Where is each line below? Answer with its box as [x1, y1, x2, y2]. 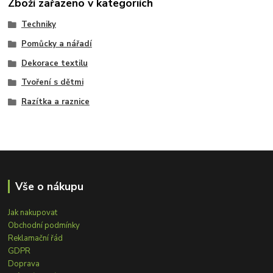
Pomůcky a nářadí [21, 38, 92, 49]
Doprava [8, 258, 40, 269]
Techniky [21, 19, 56, 30]
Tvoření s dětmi [21, 77, 83, 88]
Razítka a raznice [21, 96, 90, 108]
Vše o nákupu [15, 179, 83, 194]
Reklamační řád [8, 232, 63, 244]
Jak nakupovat [8, 207, 58, 218]
